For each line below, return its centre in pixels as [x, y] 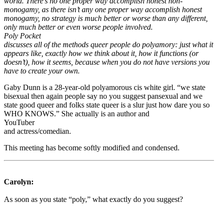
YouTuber [19, 122]
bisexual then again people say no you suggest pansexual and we [103, 96]
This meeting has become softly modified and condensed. [92, 147]
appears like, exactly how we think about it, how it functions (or [101, 53]
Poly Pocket [22, 36]
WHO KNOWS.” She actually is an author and [77, 113]
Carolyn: [19, 182]
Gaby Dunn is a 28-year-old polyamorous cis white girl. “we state [105, 87]
